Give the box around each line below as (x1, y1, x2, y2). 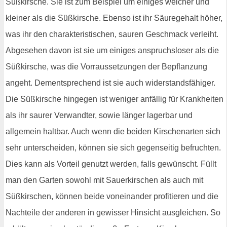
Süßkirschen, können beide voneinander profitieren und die (6, 192, 218, 201)
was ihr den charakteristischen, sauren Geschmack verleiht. (6, 29, 218, 39)
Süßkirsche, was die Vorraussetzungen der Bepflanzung (6, 62, 207, 71)
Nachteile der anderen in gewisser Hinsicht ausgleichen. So (6, 208, 220, 217)
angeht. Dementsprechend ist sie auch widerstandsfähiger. (6, 78, 215, 87)
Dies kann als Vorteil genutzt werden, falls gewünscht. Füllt (6, 159, 216, 168)
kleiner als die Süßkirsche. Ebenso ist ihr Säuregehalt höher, (6, 13, 222, 22)
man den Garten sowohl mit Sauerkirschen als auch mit (6, 175, 203, 184)
